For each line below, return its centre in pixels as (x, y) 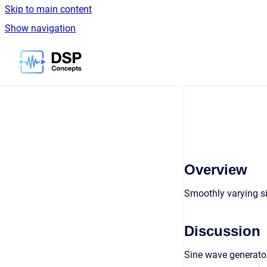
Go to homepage (116, 54)
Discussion (222, 231)
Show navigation (40, 28)
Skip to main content (48, 9)
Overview (216, 170)
